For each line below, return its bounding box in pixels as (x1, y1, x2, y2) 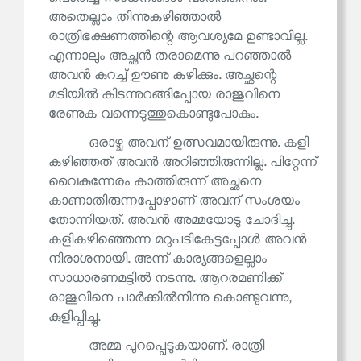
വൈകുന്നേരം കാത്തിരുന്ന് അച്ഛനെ (48, 174, 261, 190)
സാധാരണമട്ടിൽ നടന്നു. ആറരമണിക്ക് (48, 271, 282, 287)
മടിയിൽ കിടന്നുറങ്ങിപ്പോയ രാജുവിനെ (48, 87, 280, 103)
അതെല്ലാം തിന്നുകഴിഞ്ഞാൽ (48, 10, 221, 26)
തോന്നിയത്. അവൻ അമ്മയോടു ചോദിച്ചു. (48, 213, 294, 229)
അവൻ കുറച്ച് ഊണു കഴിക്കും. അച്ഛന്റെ (48, 68, 276, 84)
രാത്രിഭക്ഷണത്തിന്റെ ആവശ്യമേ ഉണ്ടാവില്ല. (48, 29, 307, 45)
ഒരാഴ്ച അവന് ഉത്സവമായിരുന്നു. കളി (89, 135, 309, 151)
